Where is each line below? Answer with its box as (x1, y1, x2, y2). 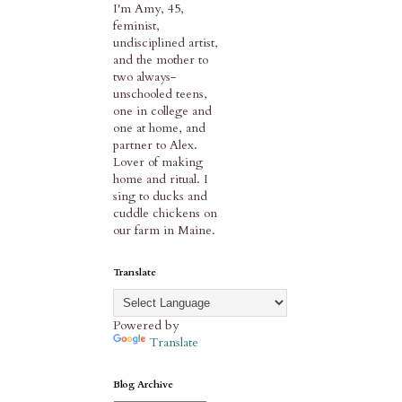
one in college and (113, 102, 212, 120)
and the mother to (113, 51, 208, 69)
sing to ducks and (113, 188, 207, 205)
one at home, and (113, 119, 205, 137)
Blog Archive (113, 378, 173, 392)
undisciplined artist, (113, 34, 218, 52)
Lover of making (113, 153, 203, 171)
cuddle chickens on (113, 205, 217, 223)
